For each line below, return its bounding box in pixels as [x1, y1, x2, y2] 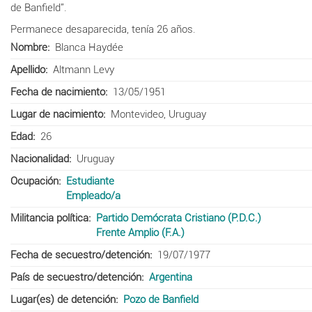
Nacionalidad [10, 152, 69, 165]
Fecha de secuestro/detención [10, 248, 150, 261]
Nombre [10, 40, 47, 54]
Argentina [148, 270, 192, 283]
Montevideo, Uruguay [110, 107, 206, 120]
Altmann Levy [52, 63, 114, 76]
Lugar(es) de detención [10, 292, 116, 306]
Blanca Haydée [54, 40, 123, 54]
